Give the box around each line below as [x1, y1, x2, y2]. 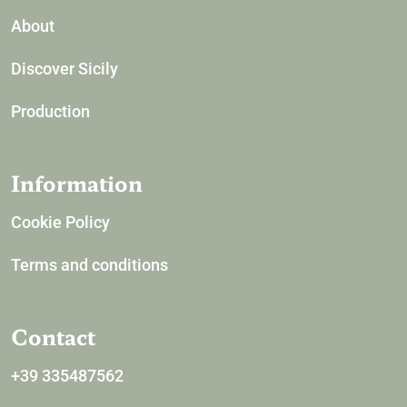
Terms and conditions [11, 255, 168, 275]
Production [11, 102, 90, 122]
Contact [11, 321, 95, 352]
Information [11, 167, 143, 199]
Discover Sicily [11, 59, 118, 79]
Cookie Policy [11, 213, 110, 233]
